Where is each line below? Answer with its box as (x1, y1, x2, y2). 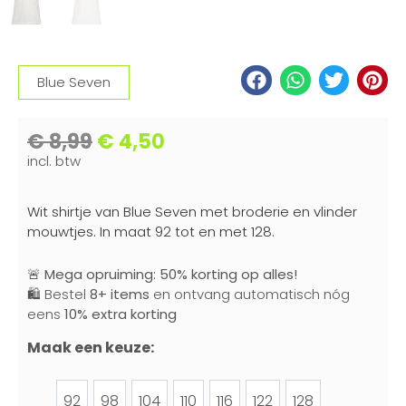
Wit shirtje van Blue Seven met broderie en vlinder (27, 202, 357, 222)
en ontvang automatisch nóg (150, 284, 350, 304)
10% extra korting (64, 304, 177, 324)
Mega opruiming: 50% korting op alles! (44, 264, 297, 284)
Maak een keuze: (27, 337, 154, 359)
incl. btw (27, 151, 81, 171)
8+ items (90, 284, 150, 304)
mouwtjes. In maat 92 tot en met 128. (27, 222, 275, 242)
